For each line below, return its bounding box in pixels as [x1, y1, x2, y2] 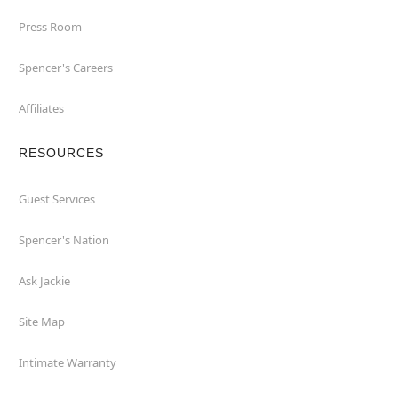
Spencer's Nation [18, 232, 109, 248]
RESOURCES [18, 146, 104, 160]
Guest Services [18, 191, 95, 207]
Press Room [18, 19, 82, 35]
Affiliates [18, 100, 64, 116]
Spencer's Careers [18, 60, 113, 76]
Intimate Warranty [18, 354, 116, 370]
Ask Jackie [18, 273, 70, 289]
